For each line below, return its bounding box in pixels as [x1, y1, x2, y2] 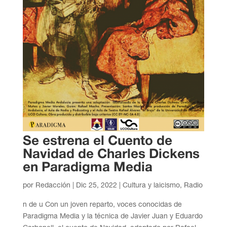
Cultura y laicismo [122, 181, 180, 190]
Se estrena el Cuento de [22, 135, 172, 148]
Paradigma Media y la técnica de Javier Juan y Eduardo [22, 212, 203, 220]
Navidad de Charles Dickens [22, 148, 200, 161]
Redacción [35, 181, 70, 190]
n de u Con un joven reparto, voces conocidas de [22, 200, 182, 209]
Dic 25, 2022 [75, 181, 117, 190]
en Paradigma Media [22, 162, 153, 174]
